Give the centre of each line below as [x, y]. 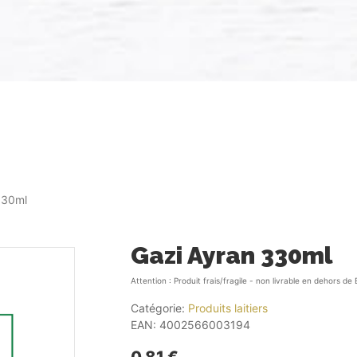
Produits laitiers [228, 308]
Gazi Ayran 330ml [231, 255]
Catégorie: [159, 308]
